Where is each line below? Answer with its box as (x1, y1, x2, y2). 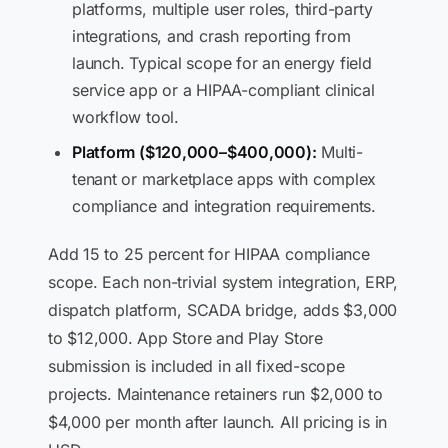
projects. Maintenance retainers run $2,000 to (48, 384, 383, 404)
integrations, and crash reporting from (72, 26, 351, 46)
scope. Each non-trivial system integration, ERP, (48, 272, 399, 292)
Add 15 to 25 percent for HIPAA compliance (48, 244, 370, 264)
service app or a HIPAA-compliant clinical (72, 80, 375, 100)
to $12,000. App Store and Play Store (48, 328, 323, 348)
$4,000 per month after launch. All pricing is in (48, 412, 388, 432)
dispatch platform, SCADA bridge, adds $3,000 (48, 300, 398, 320)
